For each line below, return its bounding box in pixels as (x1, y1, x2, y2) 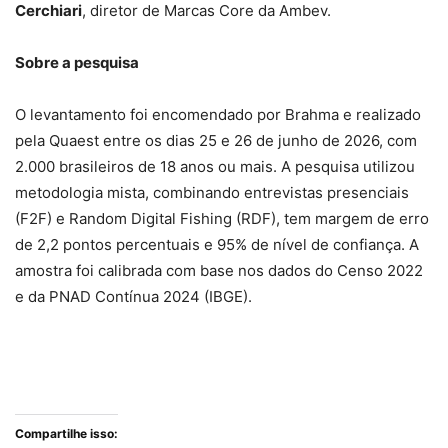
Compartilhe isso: (15, 425, 118, 441)
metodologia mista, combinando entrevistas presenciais (15, 182, 409, 202)
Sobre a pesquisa (15, 52, 139, 72)
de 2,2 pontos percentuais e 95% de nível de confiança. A (15, 234, 419, 254)
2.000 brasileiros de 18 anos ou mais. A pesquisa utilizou (15, 156, 415, 176)
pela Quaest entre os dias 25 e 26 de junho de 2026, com (15, 130, 417, 150)
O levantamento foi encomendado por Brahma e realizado (15, 104, 421, 124)
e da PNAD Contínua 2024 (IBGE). (15, 286, 252, 306)
